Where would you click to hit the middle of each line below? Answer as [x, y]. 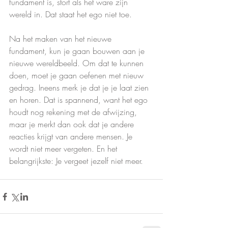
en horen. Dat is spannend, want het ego [80, 100]
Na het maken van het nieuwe [62, 39]
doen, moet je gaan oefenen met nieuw [78, 76]
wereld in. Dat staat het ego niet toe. [70, 15]
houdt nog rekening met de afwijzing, [74, 112]
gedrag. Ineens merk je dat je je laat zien [80, 88]
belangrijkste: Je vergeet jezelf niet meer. [76, 161]
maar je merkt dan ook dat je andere [73, 124]
